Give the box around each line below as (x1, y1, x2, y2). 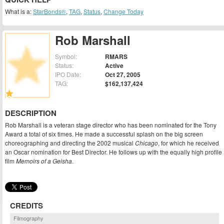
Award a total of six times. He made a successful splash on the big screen (5, 129, 203, 138)
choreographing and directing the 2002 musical (5, 138, 135, 147)
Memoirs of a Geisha (16, 156, 72, 165)
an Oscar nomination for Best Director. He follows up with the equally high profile (5, 147, 222, 156)
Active (105, 61, 123, 70)
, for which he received (158, 138, 219, 147)
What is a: (5, 7, 33, 15)
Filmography (13, 213, 43, 222)
